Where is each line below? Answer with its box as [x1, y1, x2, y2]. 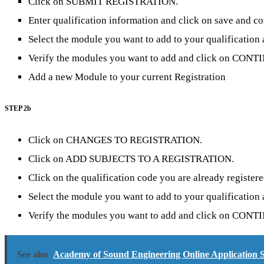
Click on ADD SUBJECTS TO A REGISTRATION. [28, 153, 234, 164]
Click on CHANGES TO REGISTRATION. [28, 134, 202, 146]
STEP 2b [5, 104, 31, 113]
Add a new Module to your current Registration [28, 71, 226, 82]
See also [17, 249, 49, 260]
